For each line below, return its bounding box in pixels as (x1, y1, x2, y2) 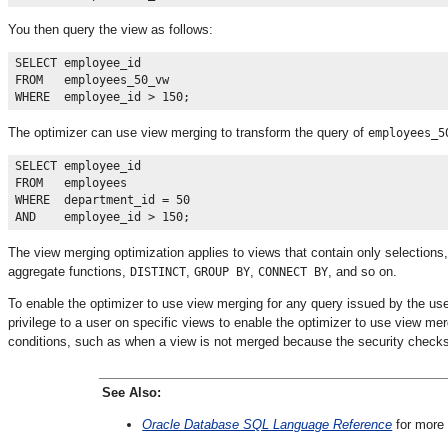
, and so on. (328, 263, 397, 279)
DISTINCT (130, 264, 186, 279)
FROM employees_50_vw (15, 73, 176, 88)
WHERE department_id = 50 (15, 193, 197, 208)
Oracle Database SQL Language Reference (142, 416, 393, 432)
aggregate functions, (8, 263, 130, 279)
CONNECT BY (258, 264, 328, 279)
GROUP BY (194, 264, 250, 279)
